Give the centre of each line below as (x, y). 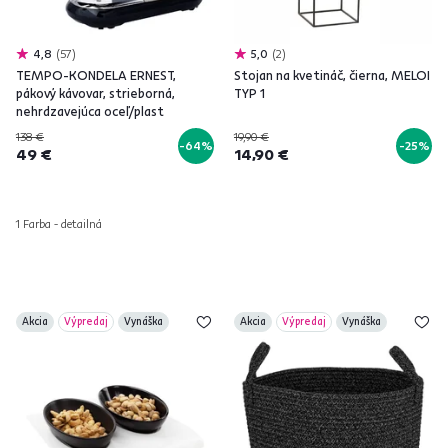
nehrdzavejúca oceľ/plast (90, 111)
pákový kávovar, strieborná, (95, 93)
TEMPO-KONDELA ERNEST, (96, 75)
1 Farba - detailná (59, 223)
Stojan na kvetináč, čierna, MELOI (332, 75)
